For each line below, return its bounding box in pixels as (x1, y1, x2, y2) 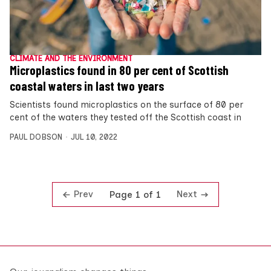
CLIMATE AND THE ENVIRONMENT (10, 54, 132, 64)
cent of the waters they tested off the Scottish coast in (10, 112, 241, 123)
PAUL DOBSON (10, 132, 62, 142)
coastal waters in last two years (10, 79, 164, 94)
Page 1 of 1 (109, 189, 161, 200)
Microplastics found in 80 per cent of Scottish (10, 63, 229, 78)
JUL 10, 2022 (70, 132, 117, 142)
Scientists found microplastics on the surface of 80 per (10, 99, 243, 111)
